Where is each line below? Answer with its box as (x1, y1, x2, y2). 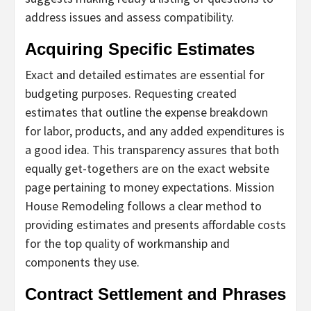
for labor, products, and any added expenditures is (25, 122, 285, 139)
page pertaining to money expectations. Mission (25, 178, 274, 195)
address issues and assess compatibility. (25, 8, 234, 25)
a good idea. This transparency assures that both (25, 141, 279, 158)
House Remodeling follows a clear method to (25, 197, 262, 214)
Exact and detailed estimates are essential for (25, 66, 264, 83)
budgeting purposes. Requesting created (25, 85, 237, 101)
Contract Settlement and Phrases (25, 284, 286, 303)
